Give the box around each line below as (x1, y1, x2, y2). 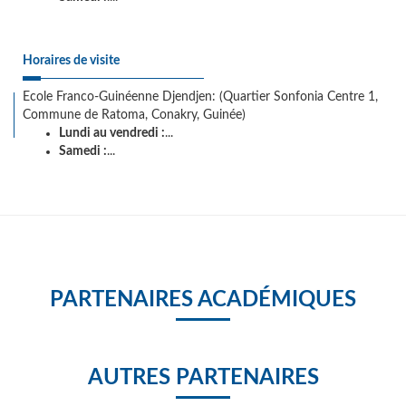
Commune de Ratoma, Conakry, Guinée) (23, 109, 246, 121)
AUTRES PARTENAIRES (87, 367, 319, 389)
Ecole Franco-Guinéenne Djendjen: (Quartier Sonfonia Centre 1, (23, 91, 378, 103)
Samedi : (59, 145, 107, 158)
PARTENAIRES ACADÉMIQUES (50, 289, 356, 311)
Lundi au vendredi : (59, 127, 165, 140)
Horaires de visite (23, 54, 120, 67)
